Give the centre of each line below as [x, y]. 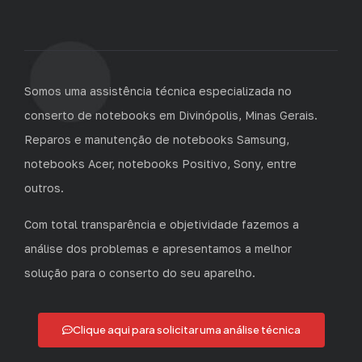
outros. [44, 188]
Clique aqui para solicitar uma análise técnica [186, 330]
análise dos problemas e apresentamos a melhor [158, 248]
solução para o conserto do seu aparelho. [140, 272]
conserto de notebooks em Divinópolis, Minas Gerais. [171, 116]
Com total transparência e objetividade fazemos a [162, 224]
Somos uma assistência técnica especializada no [158, 91]
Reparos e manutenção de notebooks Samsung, [157, 140]
